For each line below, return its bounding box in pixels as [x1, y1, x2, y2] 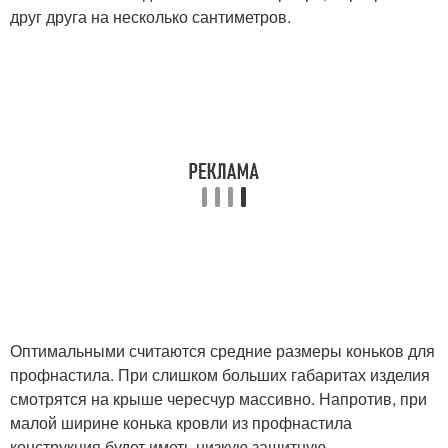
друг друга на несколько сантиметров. [10, 5, 291, 28]
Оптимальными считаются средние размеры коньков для [10, 339, 435, 362]
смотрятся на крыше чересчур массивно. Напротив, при [10, 387, 427, 410]
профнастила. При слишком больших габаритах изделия [10, 363, 430, 386]
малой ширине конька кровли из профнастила [10, 411, 352, 434]
